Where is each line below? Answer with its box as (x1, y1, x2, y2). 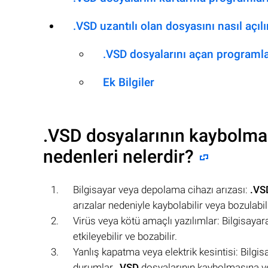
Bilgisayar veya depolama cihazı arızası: (73, 184, 250, 196)
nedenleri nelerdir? (43, 146, 194, 167)
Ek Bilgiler (103, 75, 154, 89)
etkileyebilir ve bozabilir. (73, 230, 177, 242)
